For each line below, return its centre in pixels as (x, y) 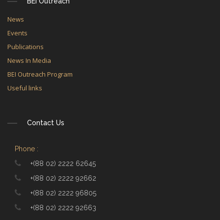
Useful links (25, 88)
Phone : (27, 149)
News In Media (29, 60)
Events (17, 33)
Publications (26, 47)
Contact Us (46, 123)
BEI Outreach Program (40, 74)
